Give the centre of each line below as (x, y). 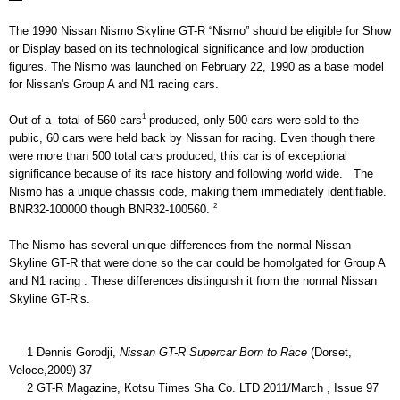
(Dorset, (331, 352)
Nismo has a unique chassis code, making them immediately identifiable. (198, 191)
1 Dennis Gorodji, (73, 352)
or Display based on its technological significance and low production (187, 48)
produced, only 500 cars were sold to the (252, 120)
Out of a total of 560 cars (75, 120)
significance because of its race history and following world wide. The (191, 173)
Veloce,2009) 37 (50, 370)
